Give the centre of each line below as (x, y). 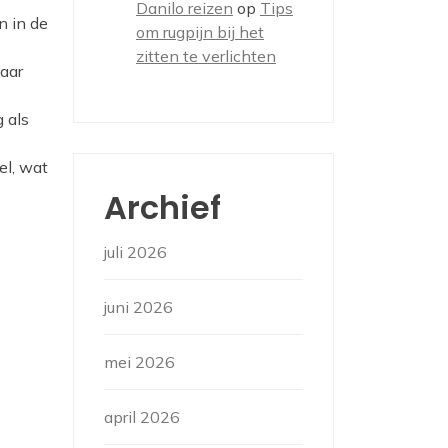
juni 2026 (138, 307)
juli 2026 (135, 252)
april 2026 (142, 417)
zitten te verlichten (206, 56)
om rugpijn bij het (200, 32)
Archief (162, 207)
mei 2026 (139, 362)
